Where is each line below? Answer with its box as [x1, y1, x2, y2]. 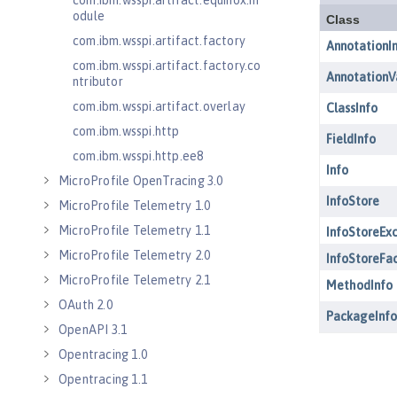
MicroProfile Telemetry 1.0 [58, 198, 211, 213]
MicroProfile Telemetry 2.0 [58, 248, 211, 262]
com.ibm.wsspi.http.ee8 [73, 149, 204, 163]
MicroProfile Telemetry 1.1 [58, 223, 211, 237]
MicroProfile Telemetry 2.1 [58, 273, 211, 287]
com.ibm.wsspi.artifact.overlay [73, 99, 245, 113]
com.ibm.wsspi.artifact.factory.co [73, 58, 261, 73]
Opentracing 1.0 [58, 347, 147, 362]
